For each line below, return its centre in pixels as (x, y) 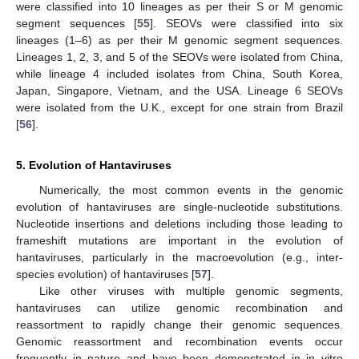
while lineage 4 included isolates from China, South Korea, (179, 73)
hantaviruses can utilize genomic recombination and (179, 307)
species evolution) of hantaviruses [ (105, 274)
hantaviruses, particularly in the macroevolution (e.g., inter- (179, 257)
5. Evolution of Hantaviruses (94, 165)
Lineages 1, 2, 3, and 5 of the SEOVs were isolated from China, (179, 56)
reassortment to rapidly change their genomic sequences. (179, 324)
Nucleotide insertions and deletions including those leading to (179, 223)
